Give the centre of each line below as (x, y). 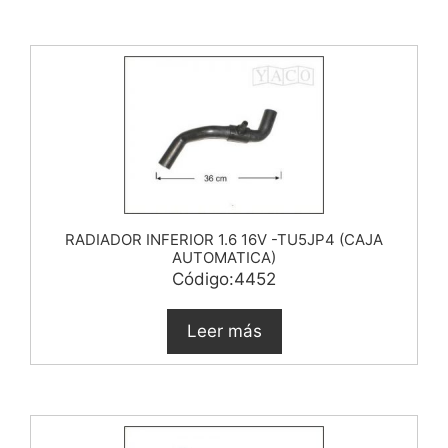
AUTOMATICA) (224, 257)
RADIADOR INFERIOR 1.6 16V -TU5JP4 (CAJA (224, 239)
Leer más (224, 330)
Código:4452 (224, 278)
